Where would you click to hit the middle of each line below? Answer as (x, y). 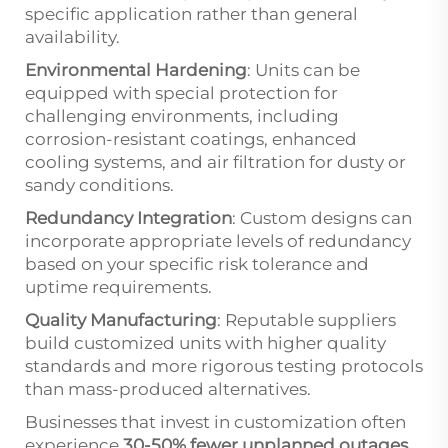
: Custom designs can (322, 217)
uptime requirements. (118, 286)
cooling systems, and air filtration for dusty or (215, 161)
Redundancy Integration (128, 217)
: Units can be (303, 69)
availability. (72, 36)
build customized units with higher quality (205, 342)
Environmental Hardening (136, 69)
